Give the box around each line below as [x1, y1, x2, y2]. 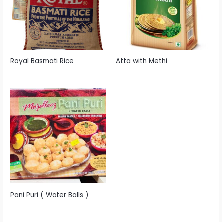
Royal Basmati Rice [10, 56, 74, 66]
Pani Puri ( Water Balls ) [10, 190, 89, 200]
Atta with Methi [116, 56, 167, 66]
